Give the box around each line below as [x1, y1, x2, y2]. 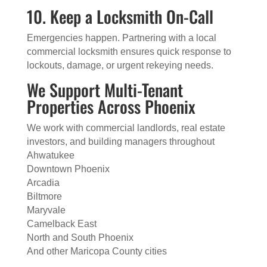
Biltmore [26, 191, 62, 201]
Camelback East [26, 219, 97, 229]
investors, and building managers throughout [26, 136, 215, 147]
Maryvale [26, 205, 66, 215]
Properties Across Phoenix [26, 94, 195, 119]
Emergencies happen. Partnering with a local [26, 33, 216, 43]
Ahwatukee [26, 150, 74, 160]
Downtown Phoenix [26, 164, 110, 174]
